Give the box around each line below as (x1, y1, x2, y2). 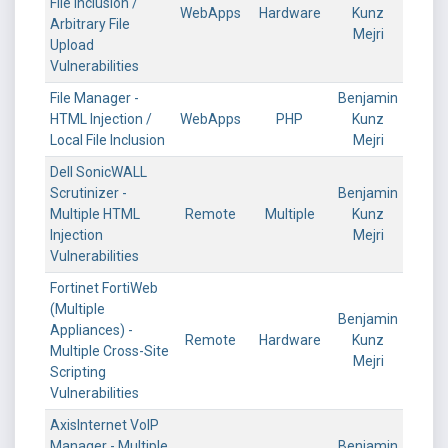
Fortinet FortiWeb (50, 280, 158, 296)
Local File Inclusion (50, 132, 165, 148)
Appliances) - (50, 322, 133, 338)
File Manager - (50, 90, 139, 106)
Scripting (50, 364, 106, 380)
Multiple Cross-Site (50, 343, 169, 359)
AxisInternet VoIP (50, 417, 159, 433)
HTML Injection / (50, 111, 152, 127)
